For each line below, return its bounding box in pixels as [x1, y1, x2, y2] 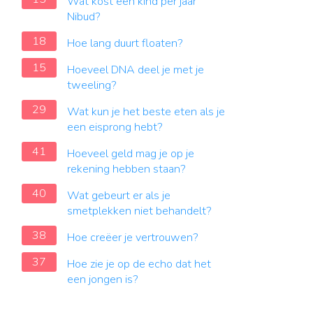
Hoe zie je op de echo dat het [67, 256, 211, 272]
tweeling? [67, 78, 117, 93]
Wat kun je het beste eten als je [67, 104, 225, 119]
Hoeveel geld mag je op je [67, 146, 194, 161]
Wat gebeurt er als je [67, 188, 170, 203]
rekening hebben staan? [67, 161, 186, 177]
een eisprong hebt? [67, 119, 163, 135]
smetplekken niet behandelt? [67, 203, 212, 219]
